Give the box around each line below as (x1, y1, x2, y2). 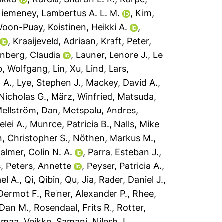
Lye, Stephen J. (17, 77, 81, 88)
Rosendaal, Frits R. (34, 202, 112, 213)
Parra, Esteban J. (88, 147, 159, 157)
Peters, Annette (6, 161, 72, 171)
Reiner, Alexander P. (44, 188, 128, 199)
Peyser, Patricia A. (87, 161, 162, 171)
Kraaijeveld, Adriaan (13, 36, 96, 46)
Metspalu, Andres (63, 105, 136, 115)
